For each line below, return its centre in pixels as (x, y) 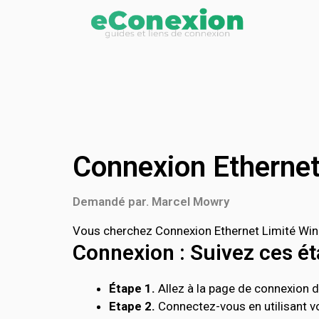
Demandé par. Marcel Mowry (151, 202)
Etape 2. (132, 306)
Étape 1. (132, 288)
